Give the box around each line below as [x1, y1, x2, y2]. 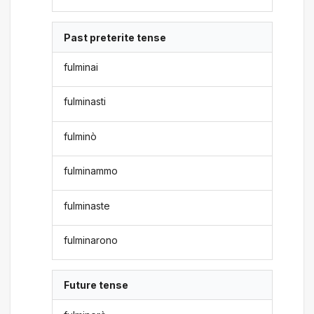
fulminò [64, 130, 97, 142]
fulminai [64, 61, 99, 73]
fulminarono [64, 233, 118, 246]
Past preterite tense [64, 31, 167, 43]
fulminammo [64, 165, 118, 177]
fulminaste [64, 199, 111, 212]
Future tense [64, 279, 129, 292]
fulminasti [64, 95, 107, 108]
